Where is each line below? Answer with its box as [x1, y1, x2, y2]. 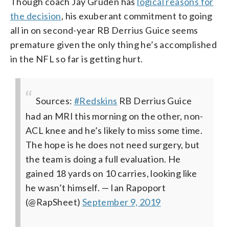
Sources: [36, 95, 74, 107]
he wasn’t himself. [26, 182, 100, 194]
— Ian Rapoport [101, 182, 166, 194]
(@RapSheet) [26, 196, 82, 208]
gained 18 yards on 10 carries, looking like [26, 168, 197, 179]
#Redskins [74, 95, 118, 107]
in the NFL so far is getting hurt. [10, 53, 143, 65]
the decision [10, 10, 61, 22]
